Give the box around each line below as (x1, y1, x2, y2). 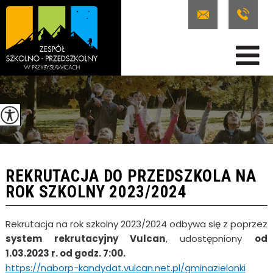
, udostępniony (165, 232, 255, 245)
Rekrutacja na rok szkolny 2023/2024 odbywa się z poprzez (5, 217, 268, 230)
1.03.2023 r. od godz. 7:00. (5, 246, 126, 260)
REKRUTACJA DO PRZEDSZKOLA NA (5, 166, 257, 186)
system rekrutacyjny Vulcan (5, 232, 166, 245)
